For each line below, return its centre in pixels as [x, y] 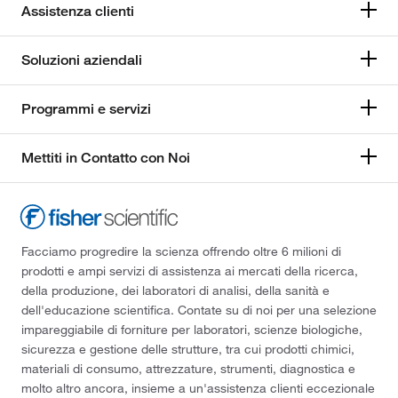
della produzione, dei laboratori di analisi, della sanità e [175, 290]
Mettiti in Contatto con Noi [106, 158]
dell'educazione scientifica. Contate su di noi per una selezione [199, 310]
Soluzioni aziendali [82, 60]
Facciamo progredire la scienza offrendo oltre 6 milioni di [181, 251]
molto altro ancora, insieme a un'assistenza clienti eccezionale [198, 388]
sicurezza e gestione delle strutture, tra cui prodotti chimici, [188, 349]
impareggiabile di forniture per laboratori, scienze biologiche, [192, 329]
